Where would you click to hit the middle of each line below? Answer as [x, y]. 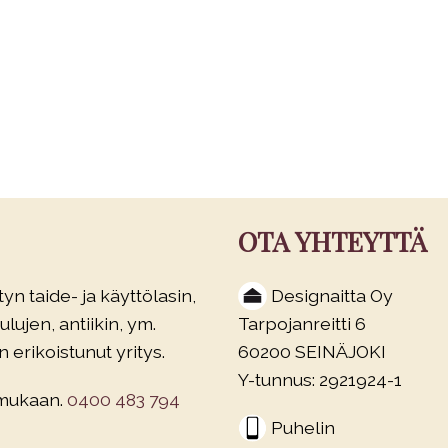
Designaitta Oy [332, 295]
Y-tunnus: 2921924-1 [320, 379]
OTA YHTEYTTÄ [332, 241]
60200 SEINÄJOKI [312, 351]
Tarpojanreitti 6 [302, 323]
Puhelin [303, 427]
